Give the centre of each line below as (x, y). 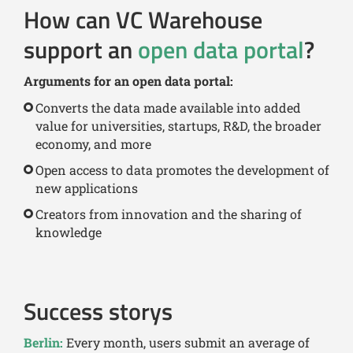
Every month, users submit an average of (188, 343)
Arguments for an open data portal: (128, 81)
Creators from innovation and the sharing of (169, 214)
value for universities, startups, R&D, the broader (178, 126)
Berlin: (45, 343)
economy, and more (93, 144)
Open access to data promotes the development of (182, 170)
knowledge (69, 232)
